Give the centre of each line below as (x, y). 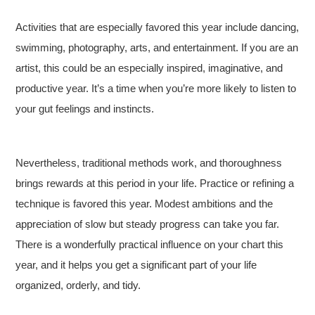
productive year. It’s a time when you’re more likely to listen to (156, 88)
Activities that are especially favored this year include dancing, (157, 27)
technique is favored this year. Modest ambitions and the (144, 204)
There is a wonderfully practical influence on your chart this (150, 244)
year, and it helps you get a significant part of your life (136, 265)
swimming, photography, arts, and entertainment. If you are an (157, 47)
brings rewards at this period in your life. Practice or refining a (155, 183)
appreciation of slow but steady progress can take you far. (148, 224)
